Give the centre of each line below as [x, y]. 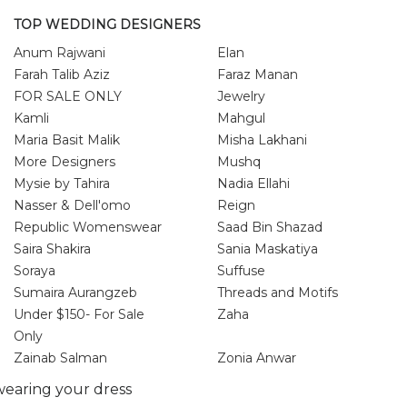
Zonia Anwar [257, 357]
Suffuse [241, 270]
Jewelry [241, 96]
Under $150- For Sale [79, 314]
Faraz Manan [258, 74]
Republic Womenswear [88, 227]
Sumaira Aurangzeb [75, 292]
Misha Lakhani [262, 139]
